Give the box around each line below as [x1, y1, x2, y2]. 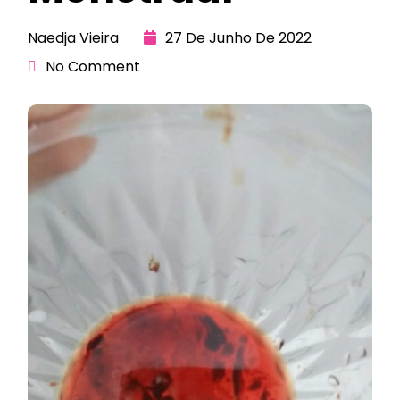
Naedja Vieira [28, 27, 119, 48]
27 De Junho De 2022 [165, 27, 312, 48]
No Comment [46, 55, 140, 77]
